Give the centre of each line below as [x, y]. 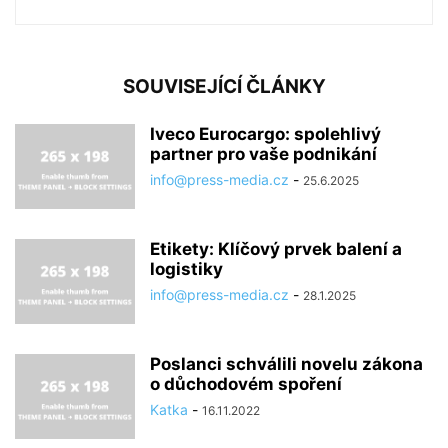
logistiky [186, 269]
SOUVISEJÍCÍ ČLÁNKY [224, 87]
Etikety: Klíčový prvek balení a [276, 249]
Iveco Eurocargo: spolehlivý [265, 134]
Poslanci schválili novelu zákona [286, 364]
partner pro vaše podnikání [265, 154]
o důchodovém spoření [246, 384]
